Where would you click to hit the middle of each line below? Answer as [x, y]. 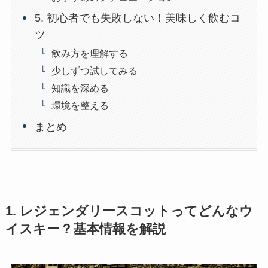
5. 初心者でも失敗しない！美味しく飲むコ [138, 18]
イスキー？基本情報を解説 [85, 229]
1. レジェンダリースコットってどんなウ [129, 211]
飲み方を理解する [90, 53]
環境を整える [80, 105]
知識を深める [80, 88]
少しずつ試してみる [95, 70]
